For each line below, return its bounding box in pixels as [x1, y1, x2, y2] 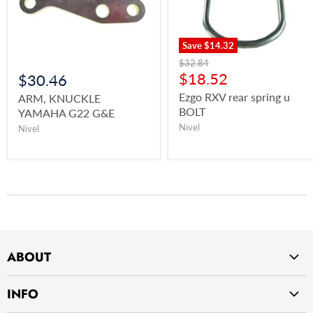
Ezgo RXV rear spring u [179, 89, 290, 103]
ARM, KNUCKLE [18, 91, 101, 105]
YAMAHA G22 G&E [18, 105, 115, 119]
